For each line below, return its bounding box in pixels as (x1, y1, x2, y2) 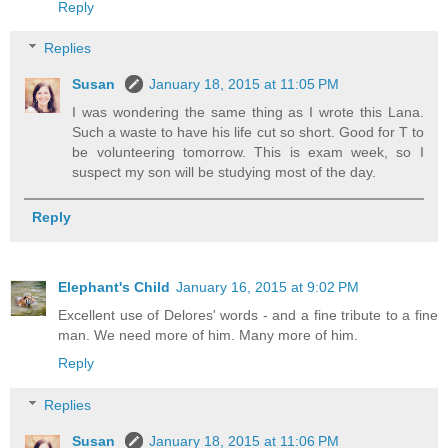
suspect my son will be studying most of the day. (72, 164, 377, 181)
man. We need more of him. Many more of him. (58, 327, 358, 344)
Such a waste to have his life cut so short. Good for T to (72, 124, 424, 141)
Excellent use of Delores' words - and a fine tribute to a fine (58, 307, 438, 324)
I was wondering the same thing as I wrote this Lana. (72, 104, 424, 121)
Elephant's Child (58, 279, 170, 296)
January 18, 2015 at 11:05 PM (149, 76, 340, 93)
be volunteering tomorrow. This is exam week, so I (72, 144, 424, 161)
